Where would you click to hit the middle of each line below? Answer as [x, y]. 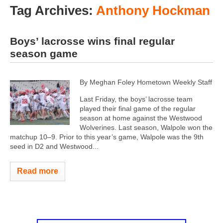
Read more [38, 171]
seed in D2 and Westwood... [54, 146]
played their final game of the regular [138, 108]
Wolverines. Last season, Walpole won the [146, 127]
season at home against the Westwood [141, 118]
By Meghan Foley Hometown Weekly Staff [146, 82]
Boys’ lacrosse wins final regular [92, 41]
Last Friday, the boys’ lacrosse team [136, 99]
